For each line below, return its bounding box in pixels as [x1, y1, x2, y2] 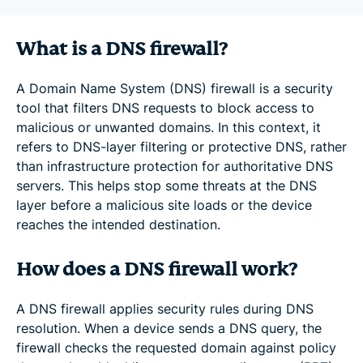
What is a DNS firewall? [16, 36, 227, 61]
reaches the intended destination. [16, 216, 220, 233]
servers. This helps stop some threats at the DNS [16, 177, 317, 194]
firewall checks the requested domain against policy [16, 339, 336, 356]
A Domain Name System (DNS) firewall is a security [16, 79, 333, 96]
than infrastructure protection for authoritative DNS [16, 157, 333, 174]
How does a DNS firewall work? [16, 257, 297, 281]
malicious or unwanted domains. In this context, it [16, 118, 321, 135]
